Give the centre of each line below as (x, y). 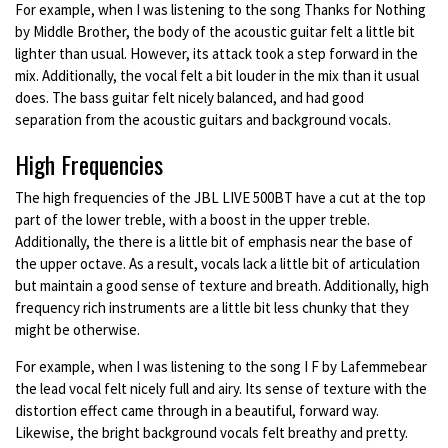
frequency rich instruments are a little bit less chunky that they (212, 308)
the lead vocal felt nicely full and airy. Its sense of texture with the (221, 389)
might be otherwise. (80, 330)
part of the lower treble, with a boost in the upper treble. (192, 220)
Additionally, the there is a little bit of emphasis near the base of (214, 242)
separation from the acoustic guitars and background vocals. (203, 120)
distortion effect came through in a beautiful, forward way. (197, 411)
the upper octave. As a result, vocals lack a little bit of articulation (217, 264)
